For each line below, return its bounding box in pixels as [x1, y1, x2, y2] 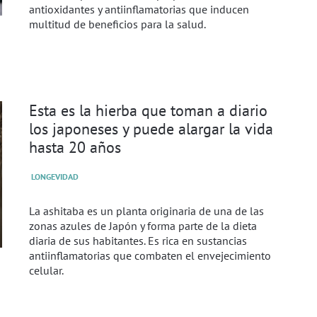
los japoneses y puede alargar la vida [28, 117, 273, 139]
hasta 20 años [28, 136, 121, 157]
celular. [28, 263, 64, 278]
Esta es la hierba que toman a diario [28, 99, 267, 120]
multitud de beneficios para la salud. [28, 16, 206, 31]
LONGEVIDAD [30, 171, 79, 183]
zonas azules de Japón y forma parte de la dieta [28, 219, 257, 234]
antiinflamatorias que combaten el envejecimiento [28, 248, 271, 263]
